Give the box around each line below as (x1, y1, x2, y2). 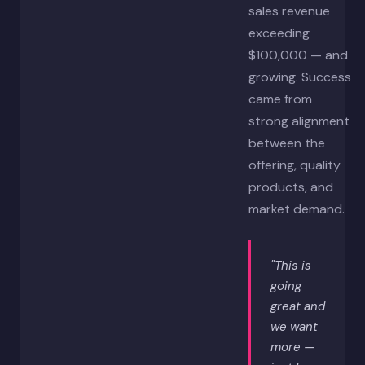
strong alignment (248, 112, 350, 130)
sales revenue (248, 2, 330, 20)
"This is (270, 257, 311, 274)
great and (270, 298, 325, 314)
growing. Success (248, 68, 351, 86)
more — (270, 339, 314, 355)
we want (270, 319, 318, 335)
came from (248, 90, 312, 108)
